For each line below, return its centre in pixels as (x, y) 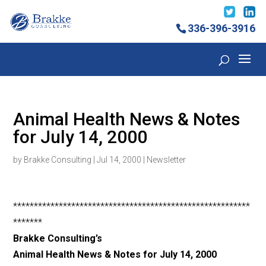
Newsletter (167, 160)
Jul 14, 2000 (119, 160)
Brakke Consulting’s (58, 239)
